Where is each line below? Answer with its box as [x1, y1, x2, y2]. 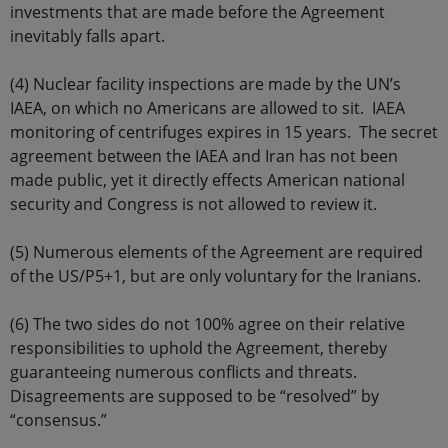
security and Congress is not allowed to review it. [10, 192, 377, 215]
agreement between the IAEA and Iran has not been [10, 144, 398, 167]
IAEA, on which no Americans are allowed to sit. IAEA [10, 96, 405, 119]
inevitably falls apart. [10, 24, 165, 47]
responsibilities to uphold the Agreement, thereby [10, 336, 387, 359]
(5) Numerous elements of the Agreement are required [10, 240, 423, 263]
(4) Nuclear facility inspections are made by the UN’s [10, 72, 401, 95]
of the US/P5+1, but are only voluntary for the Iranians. [10, 264, 421, 287]
